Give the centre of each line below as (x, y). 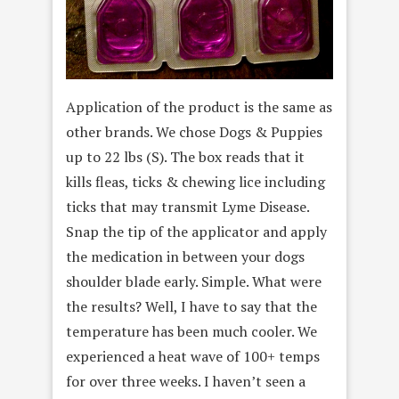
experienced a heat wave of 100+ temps (193, 356)
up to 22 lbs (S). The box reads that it (185, 156)
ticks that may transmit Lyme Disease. (187, 206)
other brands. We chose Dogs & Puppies (194, 131)
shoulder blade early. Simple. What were (194, 281)
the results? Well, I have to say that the (191, 306)
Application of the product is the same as (199, 106)
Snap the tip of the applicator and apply (196, 231)
